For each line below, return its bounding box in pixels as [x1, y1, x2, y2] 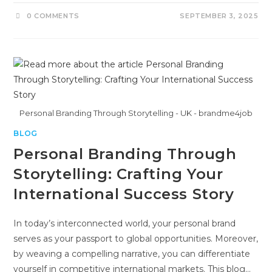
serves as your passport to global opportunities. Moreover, [13, 233, 259, 245]
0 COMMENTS [26, 11, 80, 20]
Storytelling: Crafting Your [13, 165, 223, 183]
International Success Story [13, 185, 234, 203]
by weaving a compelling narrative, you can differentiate [13, 248, 251, 260]
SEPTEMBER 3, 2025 [180, 11, 259, 20]
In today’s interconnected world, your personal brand [13, 218, 236, 229]
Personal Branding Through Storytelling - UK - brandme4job [19, 108, 253, 118]
